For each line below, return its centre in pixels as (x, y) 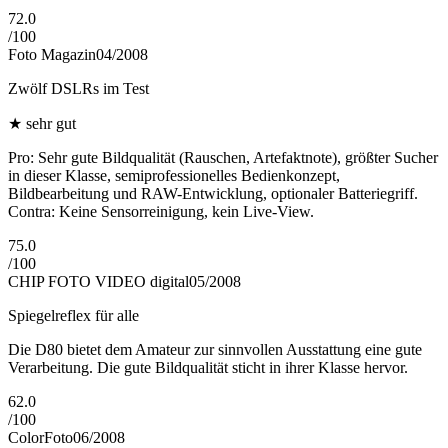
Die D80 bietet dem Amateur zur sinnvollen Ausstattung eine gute (215, 350)
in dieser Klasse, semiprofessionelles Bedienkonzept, (174, 176)
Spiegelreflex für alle (73, 316)
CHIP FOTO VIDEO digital (98, 282)
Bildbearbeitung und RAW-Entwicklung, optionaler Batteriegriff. (213, 194)
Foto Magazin (52, 55)
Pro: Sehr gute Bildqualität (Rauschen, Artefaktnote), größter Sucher (223, 158)
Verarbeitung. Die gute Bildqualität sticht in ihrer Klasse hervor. (208, 368)
